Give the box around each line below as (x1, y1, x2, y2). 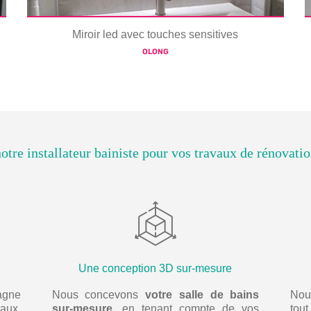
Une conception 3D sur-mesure (78, 262, 233, 275)
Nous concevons (51, 289, 146, 301)
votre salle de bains (145, 289, 260, 301)
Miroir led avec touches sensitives (72, 28, 239, 41)
